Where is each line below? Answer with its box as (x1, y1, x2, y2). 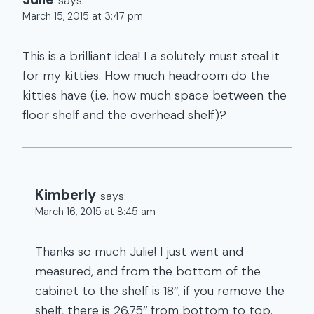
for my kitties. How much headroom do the (22, 67, 270, 84)
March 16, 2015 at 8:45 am (35, 205, 156, 218)
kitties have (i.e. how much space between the (22, 86, 287, 104)
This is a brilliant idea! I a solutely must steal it (22, 47, 280, 64)
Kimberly (35, 185, 96, 204)
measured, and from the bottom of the (35, 262, 261, 280)
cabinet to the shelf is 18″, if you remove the (35, 282, 285, 299)
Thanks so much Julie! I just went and (35, 243, 243, 260)
